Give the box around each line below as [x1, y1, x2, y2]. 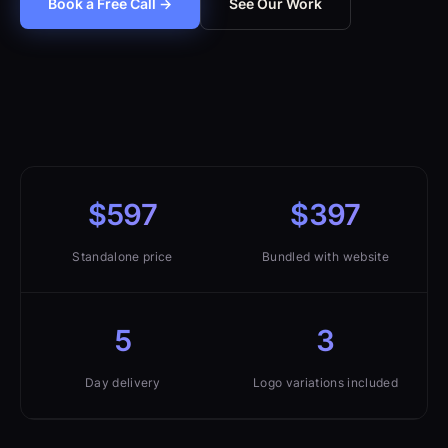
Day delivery [84, 376, 161, 390]
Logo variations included [252, 376, 399, 390]
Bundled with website [262, 250, 389, 264]
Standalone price [72, 250, 173, 264]
